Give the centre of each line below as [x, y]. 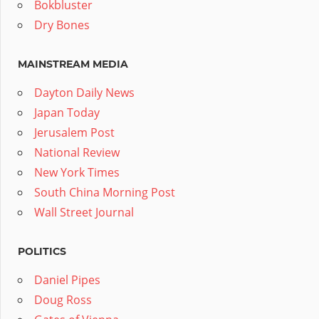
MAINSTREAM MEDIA [73, 64]
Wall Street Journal [84, 213]
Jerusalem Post [74, 133]
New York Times [77, 173]
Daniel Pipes [67, 280]
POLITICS [42, 252]
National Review [77, 153]
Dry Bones [62, 25]
